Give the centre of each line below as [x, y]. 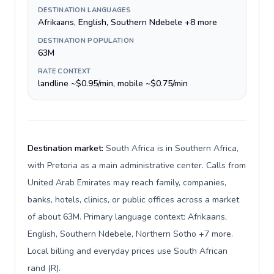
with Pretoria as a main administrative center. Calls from [137, 165]
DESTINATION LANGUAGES [84, 10]
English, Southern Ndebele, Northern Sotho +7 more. [130, 234]
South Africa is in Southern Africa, [172, 148]
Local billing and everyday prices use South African [128, 251]
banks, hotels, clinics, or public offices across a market [133, 200]
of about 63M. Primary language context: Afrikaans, [127, 217]
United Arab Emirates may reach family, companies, [127, 183]
